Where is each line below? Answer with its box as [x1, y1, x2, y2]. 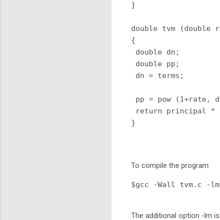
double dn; [131, 47, 180, 56]
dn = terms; [131, 71, 184, 80]
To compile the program [131, 161, 209, 170]
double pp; [131, 59, 180, 68]
